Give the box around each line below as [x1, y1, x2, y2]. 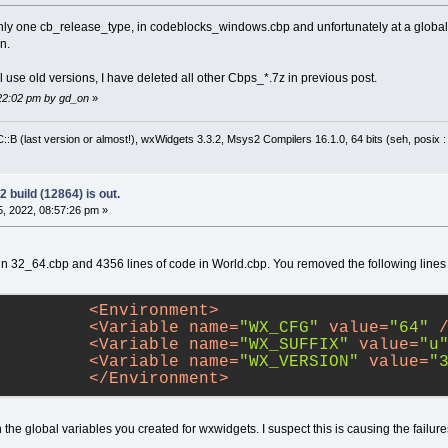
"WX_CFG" [238, 319, 319, 338]
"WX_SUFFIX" [238, 336, 349, 355]
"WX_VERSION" [238, 353, 359, 372]
